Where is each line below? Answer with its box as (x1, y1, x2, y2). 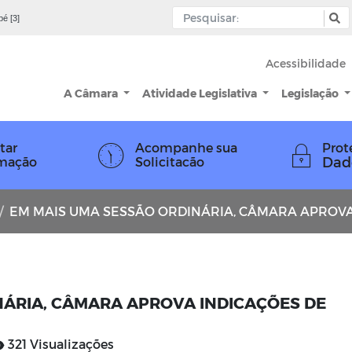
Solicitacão (135, 154, 204, 169)
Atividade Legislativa (142, 86, 260, 100)
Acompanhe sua (135, 140, 237, 155)
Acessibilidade (266, 57, 346, 71)
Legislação (281, 86, 342, 100)
